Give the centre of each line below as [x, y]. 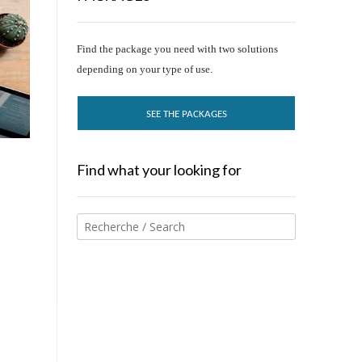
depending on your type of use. [144, 69]
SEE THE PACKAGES [187, 114]
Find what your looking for [159, 170]
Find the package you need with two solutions [177, 49]
